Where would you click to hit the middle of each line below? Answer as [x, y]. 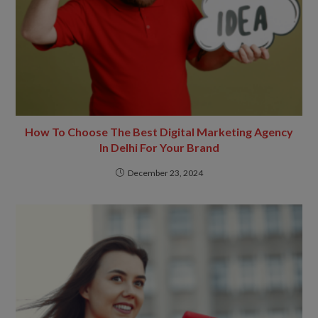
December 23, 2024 [165, 173]
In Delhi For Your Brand [159, 148]
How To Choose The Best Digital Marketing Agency [159, 132]
